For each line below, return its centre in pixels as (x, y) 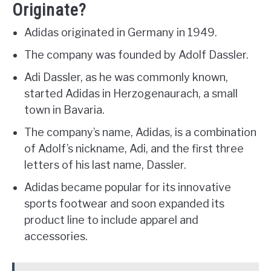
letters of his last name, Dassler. (105, 165)
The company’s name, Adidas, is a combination (140, 132)
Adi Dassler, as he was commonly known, (126, 77)
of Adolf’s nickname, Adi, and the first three (134, 149)
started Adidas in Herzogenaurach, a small (131, 94)
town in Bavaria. (64, 110)
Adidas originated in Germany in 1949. (121, 33)
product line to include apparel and (111, 220)
